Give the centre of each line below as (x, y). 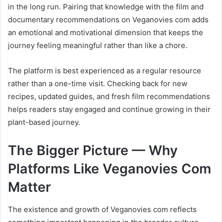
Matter (29, 187)
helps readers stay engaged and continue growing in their (109, 110)
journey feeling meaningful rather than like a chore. (98, 46)
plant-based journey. (44, 122)
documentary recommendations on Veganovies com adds (108, 20)
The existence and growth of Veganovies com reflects (102, 209)
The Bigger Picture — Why (93, 151)
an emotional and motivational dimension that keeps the (106, 33)
